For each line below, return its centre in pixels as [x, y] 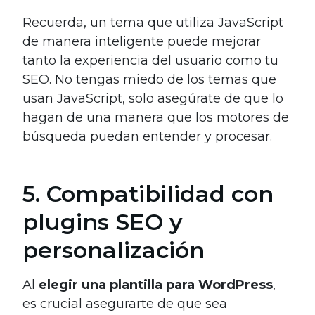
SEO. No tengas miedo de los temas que [149, 80]
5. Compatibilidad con [148, 194]
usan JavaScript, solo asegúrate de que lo [153, 99]
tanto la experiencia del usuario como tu [150, 61]
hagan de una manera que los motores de [156, 118]
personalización [114, 250]
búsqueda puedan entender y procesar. [147, 137]
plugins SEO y [103, 222]
